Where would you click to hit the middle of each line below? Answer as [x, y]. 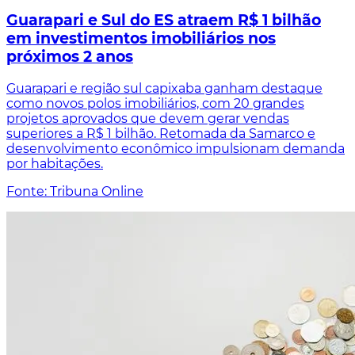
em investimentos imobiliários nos [141, 39]
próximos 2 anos [70, 57]
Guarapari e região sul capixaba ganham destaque [164, 89]
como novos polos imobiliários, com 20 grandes [155, 104]
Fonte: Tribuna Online [75, 192]
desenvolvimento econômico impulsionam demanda [176, 149]
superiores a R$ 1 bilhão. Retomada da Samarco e [161, 134]
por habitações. [55, 164]
